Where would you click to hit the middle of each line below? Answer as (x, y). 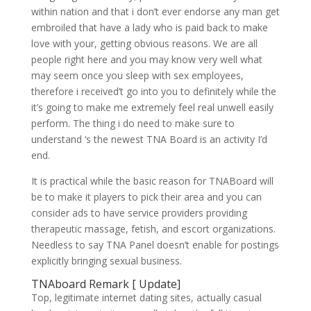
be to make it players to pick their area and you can (146, 197)
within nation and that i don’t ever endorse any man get (155, 11)
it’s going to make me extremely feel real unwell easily (152, 107)
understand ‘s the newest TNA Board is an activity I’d (149, 139)
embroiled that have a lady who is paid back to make (149, 27)
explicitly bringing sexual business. (106, 261)
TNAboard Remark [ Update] (106, 284)
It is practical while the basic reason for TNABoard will (152, 181)
